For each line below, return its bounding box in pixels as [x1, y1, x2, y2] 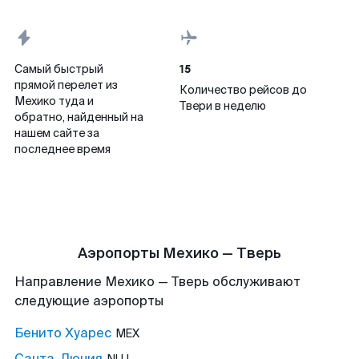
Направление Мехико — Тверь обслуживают [14, 273, 301, 290]
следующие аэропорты [14, 292, 163, 309]
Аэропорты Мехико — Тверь [78, 244, 281, 263]
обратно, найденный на [14, 110, 143, 124]
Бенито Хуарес [14, 325, 111, 341]
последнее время [14, 142, 111, 156]
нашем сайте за [14, 126, 99, 140]
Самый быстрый [14, 62, 103, 76]
